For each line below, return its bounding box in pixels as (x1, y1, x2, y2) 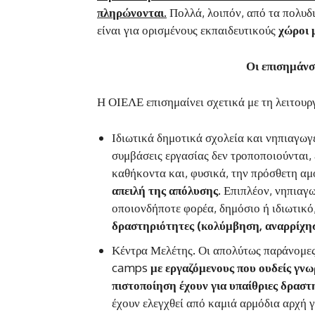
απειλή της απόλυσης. (112, 182, 221, 198)
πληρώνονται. (97, 4, 167, 20)
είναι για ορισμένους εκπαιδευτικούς (97, 22, 278, 37)
